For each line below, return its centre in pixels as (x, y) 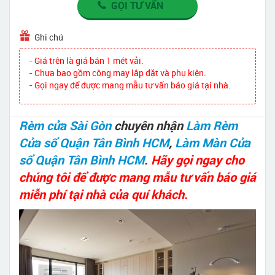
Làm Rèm (212, 125)
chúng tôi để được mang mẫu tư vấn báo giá (137, 177)
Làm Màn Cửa (213, 142)
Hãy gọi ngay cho (198, 160)
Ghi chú (49, 37)
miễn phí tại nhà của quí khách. (103, 194)
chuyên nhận (149, 125)
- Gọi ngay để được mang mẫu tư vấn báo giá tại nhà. (130, 85)
